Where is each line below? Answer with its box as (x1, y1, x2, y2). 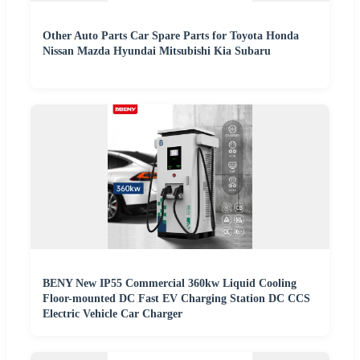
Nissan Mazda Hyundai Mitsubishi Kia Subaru (43, 45, 271, 58)
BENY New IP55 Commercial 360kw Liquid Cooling (43, 277, 297, 290)
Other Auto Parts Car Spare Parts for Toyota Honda (43, 30, 299, 43)
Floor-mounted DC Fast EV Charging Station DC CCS (43, 292, 310, 305)
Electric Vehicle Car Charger (43, 308, 182, 321)
